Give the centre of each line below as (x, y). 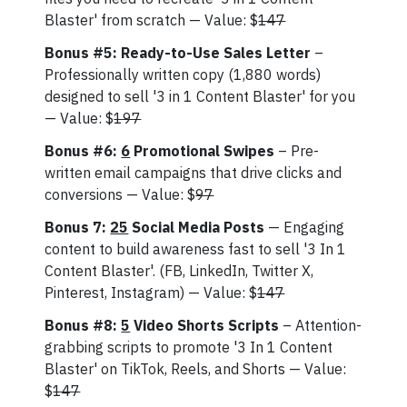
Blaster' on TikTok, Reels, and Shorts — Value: (196, 369)
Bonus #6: (83, 151)
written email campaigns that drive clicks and (194, 173)
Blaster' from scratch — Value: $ (152, 20)
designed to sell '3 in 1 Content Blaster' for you (200, 96)
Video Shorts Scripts (207, 325)
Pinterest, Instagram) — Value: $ (151, 293)
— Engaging (305, 227)
